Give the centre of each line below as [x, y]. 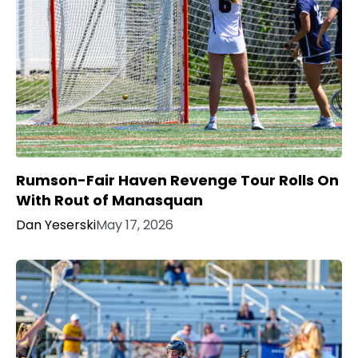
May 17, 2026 [135, 225]
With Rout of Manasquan [109, 200]
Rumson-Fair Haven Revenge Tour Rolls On [177, 180]
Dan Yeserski [56, 225]
